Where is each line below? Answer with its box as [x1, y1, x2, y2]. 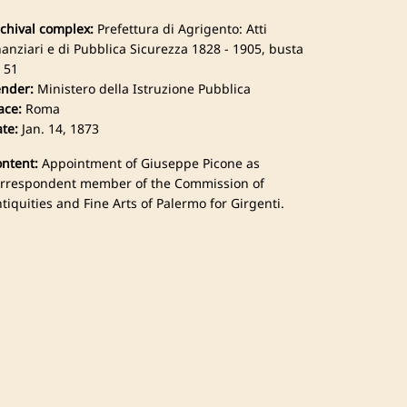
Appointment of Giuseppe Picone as [37, 154, 260, 172]
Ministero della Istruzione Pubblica [33, 79, 251, 97]
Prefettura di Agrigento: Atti [93, 19, 267, 37]
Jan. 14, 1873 [17, 119, 99, 137]
